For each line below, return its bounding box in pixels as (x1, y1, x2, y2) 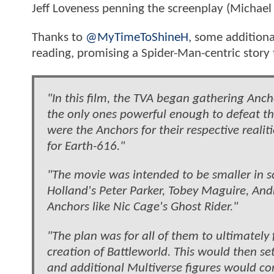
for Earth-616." (47, 140, 125, 154)
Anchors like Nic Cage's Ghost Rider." (47, 201, 238, 214)
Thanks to (32, 31, 86, 45)
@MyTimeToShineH (86, 31, 188, 45)
